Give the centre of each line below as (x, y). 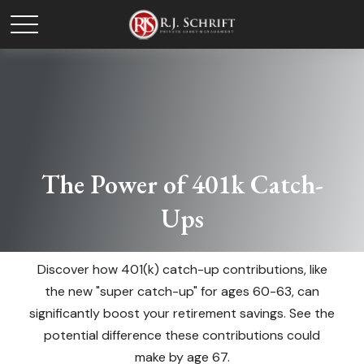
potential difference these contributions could (182, 335)
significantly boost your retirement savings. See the (182, 313)
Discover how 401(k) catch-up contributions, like (182, 269)
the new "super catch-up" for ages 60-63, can (182, 291)
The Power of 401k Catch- (182, 184)
